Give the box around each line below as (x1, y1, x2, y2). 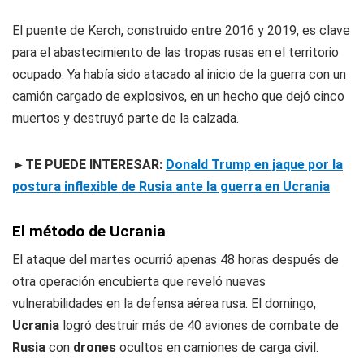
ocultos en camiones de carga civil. (116, 340, 318, 356)
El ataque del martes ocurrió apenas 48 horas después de (12, 252, 339, 268)
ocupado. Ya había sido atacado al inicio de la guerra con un (12, 67, 346, 83)
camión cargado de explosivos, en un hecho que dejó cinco (12, 89, 344, 105)
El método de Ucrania (12, 222, 166, 241)
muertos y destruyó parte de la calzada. (12, 110, 239, 127)
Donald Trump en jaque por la (166, 157, 343, 173)
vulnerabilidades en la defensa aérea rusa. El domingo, (12, 296, 316, 312)
